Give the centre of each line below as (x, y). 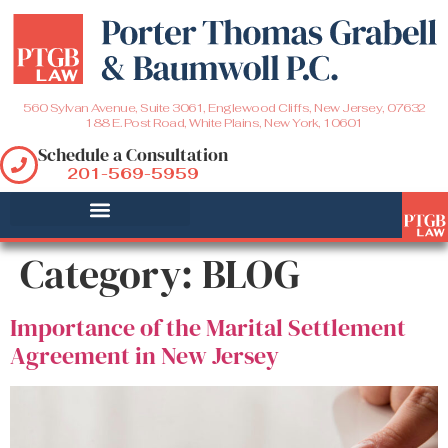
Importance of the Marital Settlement (208, 327)
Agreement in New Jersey (144, 355)
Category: (111, 273)
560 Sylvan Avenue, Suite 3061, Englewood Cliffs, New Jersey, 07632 (224, 107)
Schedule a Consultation (133, 154)
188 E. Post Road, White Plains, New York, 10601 (224, 122)
